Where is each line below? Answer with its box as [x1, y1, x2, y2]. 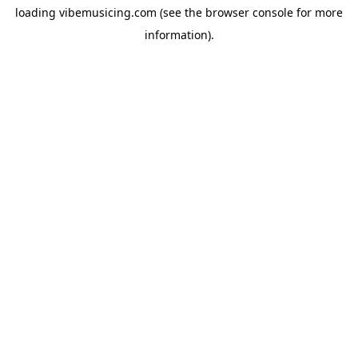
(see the [157, 5, 202, 20]
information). [144, 27, 214, 42]
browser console [205, 5, 293, 20]
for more [293, 5, 343, 20]
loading [15, 5, 59, 20]
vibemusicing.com [59, 5, 157, 20]
